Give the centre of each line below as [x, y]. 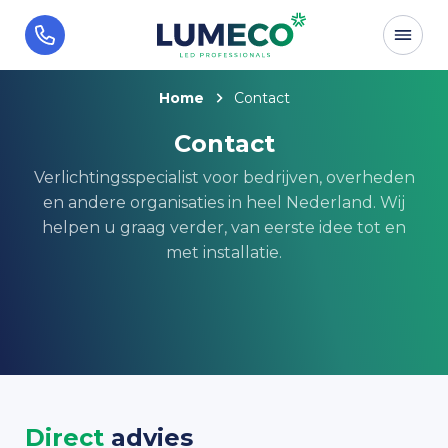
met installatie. [224, 252]
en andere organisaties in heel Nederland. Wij [224, 202]
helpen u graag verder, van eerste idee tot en [224, 227]
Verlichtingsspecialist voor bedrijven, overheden [224, 177]
